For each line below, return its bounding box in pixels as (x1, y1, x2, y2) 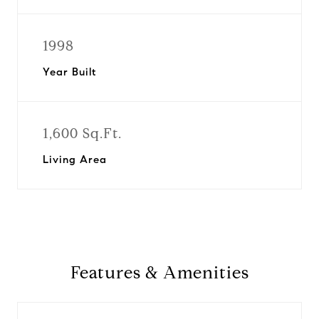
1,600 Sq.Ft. (43, 125, 122, 142)
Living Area (43, 153, 107, 166)
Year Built (43, 66, 96, 78)
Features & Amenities (70, 262, 249, 283)
